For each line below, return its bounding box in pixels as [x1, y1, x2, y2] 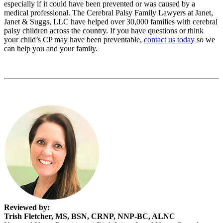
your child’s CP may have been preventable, [4, 35, 144, 44]
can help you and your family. [4, 44, 98, 53]
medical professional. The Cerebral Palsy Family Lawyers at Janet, [4, 8, 213, 17]
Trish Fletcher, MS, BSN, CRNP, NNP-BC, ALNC [4, 212, 175, 221]
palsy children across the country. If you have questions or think [4, 26, 204, 35]
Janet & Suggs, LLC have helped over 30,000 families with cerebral [4, 17, 218, 26]
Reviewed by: [4, 203, 50, 212]
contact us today [144, 35, 195, 44]
